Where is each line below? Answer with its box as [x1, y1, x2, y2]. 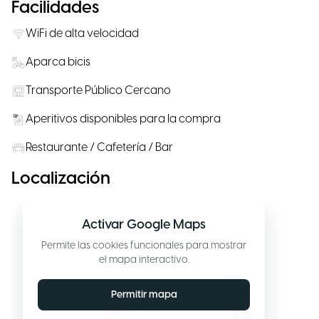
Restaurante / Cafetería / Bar [26, 142, 173, 154]
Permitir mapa [110, 289, 177, 300]
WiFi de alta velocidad [26, 28, 139, 40]
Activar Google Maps [82, 219, 206, 232]
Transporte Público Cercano [26, 85, 171, 97]
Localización [11, 170, 110, 188]
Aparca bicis [26, 56, 90, 68]
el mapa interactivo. [98, 255, 189, 266]
